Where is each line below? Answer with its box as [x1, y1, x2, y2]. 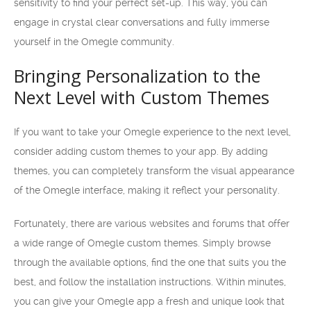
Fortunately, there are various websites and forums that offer [14, 218, 289, 229]
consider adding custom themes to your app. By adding [14, 146, 268, 157]
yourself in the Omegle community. [14, 36, 174, 47]
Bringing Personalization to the [14, 64, 260, 87]
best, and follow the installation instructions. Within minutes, [14, 276, 286, 287]
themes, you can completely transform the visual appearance [14, 165, 294, 176]
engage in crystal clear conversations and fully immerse [14, 17, 269, 28]
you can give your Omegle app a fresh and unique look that [14, 296, 285, 307]
